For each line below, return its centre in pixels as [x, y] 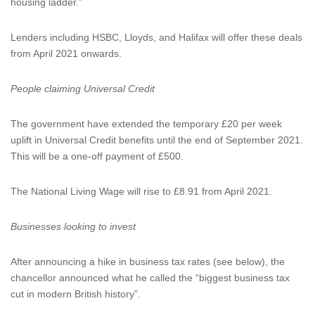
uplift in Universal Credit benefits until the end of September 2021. [157, 140]
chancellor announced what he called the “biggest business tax [150, 278]
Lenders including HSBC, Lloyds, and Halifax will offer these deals [156, 37]
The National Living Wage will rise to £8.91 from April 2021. [141, 191]
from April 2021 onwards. [66, 53]
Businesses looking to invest [73, 226]
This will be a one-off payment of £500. [97, 156]
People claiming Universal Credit [83, 89]
